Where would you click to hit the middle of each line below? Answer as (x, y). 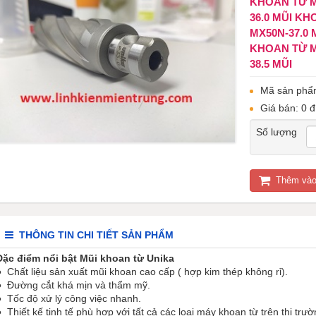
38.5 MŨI (271, 64)
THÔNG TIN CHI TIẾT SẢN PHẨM (96, 235)
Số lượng (276, 132)
